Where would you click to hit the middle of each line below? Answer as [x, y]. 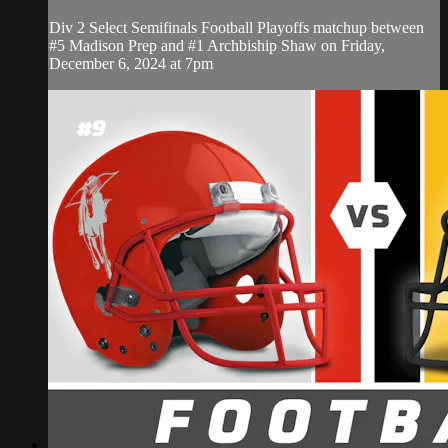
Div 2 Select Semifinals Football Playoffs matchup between [236, 27]
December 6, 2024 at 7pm [131, 63]
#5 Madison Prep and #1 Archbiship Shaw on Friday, [217, 45]
